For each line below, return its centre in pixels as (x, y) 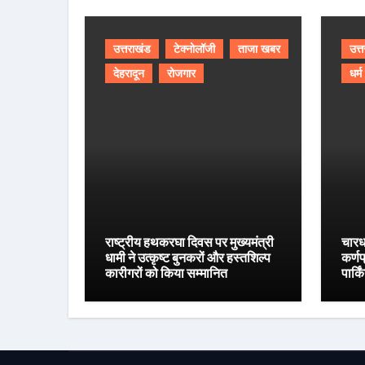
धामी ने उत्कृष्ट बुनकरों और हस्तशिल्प (188, 257)
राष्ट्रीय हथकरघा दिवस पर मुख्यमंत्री (189, 242)
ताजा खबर (259, 49)
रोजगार (181, 73)
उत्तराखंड (132, 49)
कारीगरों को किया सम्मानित (166, 273)
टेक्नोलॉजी (194, 49)
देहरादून (129, 73)
